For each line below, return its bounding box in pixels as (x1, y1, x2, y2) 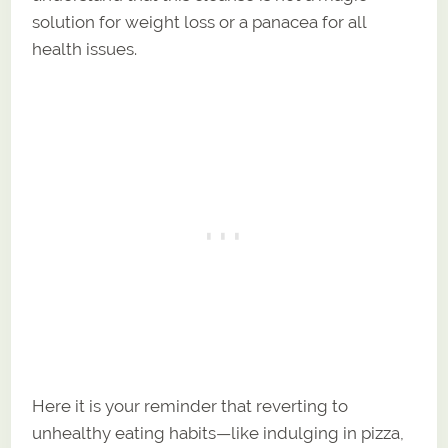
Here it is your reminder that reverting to (32, 395, 349, 416)
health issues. (32, 38, 138, 59)
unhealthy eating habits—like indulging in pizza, (32, 422, 405, 443)
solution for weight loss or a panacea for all (32, 11, 367, 32)
